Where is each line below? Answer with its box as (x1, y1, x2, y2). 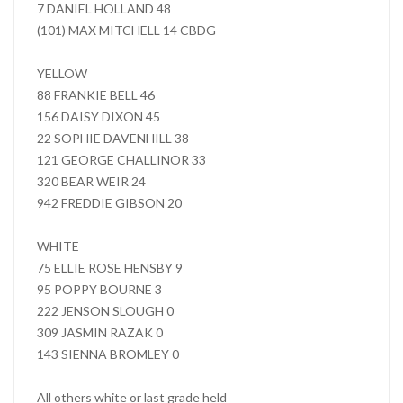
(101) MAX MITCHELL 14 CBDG (37, 22, 216, 38)
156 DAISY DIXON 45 (37, 109, 160, 124)
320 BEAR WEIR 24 (37, 174, 146, 189)
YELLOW (37, 66, 87, 81)
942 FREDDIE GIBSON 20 (37, 195, 182, 210)
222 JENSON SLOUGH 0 (37, 303, 174, 318)
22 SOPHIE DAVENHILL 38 (37, 130, 189, 146)
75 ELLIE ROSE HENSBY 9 (37, 260, 183, 275)
